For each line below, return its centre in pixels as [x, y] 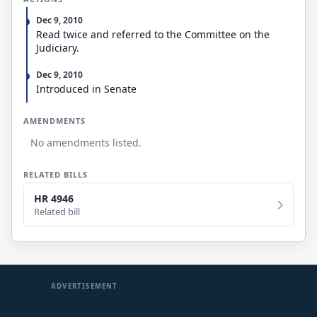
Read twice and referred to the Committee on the [153, 34]
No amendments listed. [86, 143]
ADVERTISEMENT [85, 286]
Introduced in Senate [86, 89]
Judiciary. [58, 48]
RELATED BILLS [56, 174]
